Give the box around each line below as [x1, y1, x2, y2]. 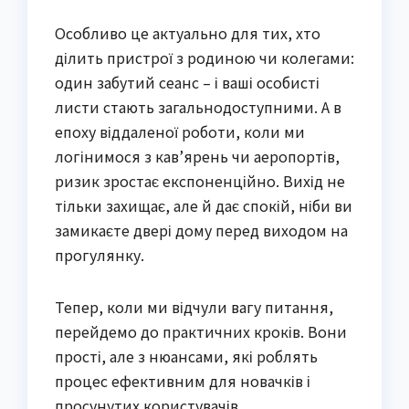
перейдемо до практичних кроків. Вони [55, 320, 347, 343]
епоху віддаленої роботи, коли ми [55, 121, 305, 143]
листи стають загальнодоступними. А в [55, 96, 341, 119]
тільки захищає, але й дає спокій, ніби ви [55, 194, 352, 217]
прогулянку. [55, 244, 144, 267]
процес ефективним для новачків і [55, 370, 310, 393]
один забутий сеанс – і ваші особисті [55, 71, 320, 94]
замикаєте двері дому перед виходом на [55, 219, 348, 242]
